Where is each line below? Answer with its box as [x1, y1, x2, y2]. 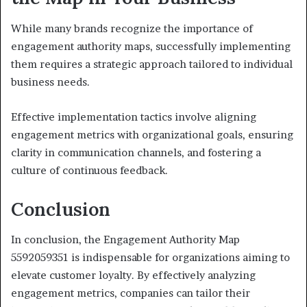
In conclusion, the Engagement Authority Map [11, 233, 240, 247]
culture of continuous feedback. [11, 163, 168, 177]
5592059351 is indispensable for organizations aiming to [11, 251, 290, 265]
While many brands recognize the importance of [11, 21, 253, 35]
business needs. [11, 75, 90, 88]
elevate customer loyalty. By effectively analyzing [11, 269, 256, 282]
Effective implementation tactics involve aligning [11, 110, 256, 123]
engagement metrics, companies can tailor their [11, 286, 250, 300]
